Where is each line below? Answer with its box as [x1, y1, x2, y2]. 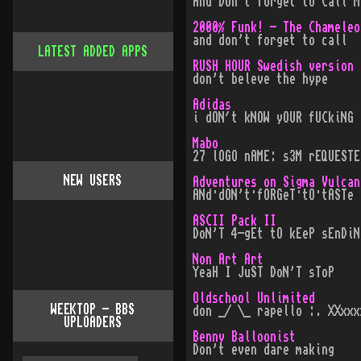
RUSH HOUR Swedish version [192, 60, 354, 73]
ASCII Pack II [192, 214, 276, 227]
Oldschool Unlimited [192, 292, 315, 305]
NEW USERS [64, 174, 122, 187]
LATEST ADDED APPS [38, 45, 148, 58]
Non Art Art [192, 253, 263, 266]
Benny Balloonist [192, 330, 296, 343]
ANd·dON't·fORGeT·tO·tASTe [192, 189, 354, 201]
